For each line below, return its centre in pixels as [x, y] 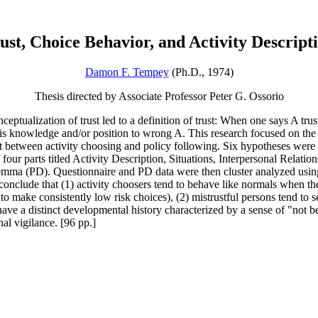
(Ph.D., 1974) [201, 72]
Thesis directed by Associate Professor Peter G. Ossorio [159, 96]
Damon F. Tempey [127, 72]
